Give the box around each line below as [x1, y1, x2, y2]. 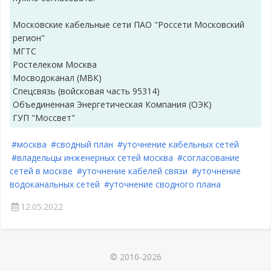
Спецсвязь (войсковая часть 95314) [13, 85, 160, 97]
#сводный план [51, 139, 113, 150]
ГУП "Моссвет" [13, 112, 75, 123]
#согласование [177, 152, 240, 163]
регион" [13, 32, 45, 44]
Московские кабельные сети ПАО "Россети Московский [13, 19, 244, 30]
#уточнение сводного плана [104, 178, 221, 190]
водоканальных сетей [10, 178, 100, 190]
